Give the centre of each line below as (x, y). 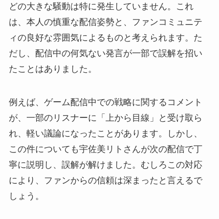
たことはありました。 (53, 69)
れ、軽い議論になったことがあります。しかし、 (105, 133)
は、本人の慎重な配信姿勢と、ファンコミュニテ (105, 22)
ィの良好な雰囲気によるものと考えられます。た (105, 37)
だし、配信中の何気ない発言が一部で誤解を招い (105, 53)
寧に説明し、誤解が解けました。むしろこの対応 (105, 164)
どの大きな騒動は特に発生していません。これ (101, 6)
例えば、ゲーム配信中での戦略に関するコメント (105, 102)
